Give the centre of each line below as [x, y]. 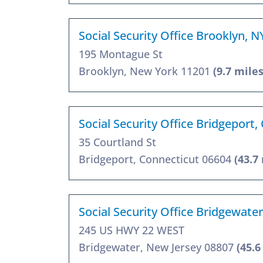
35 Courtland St [117, 142]
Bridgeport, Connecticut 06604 [156, 159]
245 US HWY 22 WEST [131, 230]
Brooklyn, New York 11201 [146, 71]
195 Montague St [121, 54]
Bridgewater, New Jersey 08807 [158, 247]
